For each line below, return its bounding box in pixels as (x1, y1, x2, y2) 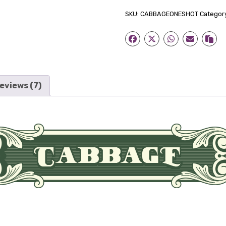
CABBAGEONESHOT (140, 10, 199, 18)
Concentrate (125, 2, 174, 12)
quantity (125, 14, 158, 24)
